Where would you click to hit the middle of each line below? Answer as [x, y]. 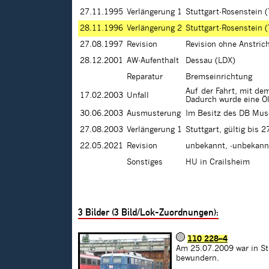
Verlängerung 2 [154, 29]
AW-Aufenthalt [153, 61]
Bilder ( [98, 213]
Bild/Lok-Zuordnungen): [169, 213]
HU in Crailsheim [218, 162]
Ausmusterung [154, 114]
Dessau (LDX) [210, 61]
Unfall [138, 96]
